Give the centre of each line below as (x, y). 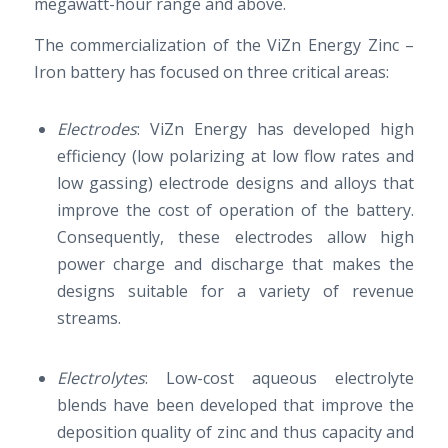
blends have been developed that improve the (235, 405)
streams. (88, 317)
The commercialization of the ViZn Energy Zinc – (224, 44)
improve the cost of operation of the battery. (235, 209)
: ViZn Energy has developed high (275, 128)
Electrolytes (100, 378)
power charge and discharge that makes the (235, 263)
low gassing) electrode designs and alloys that (235, 182)
